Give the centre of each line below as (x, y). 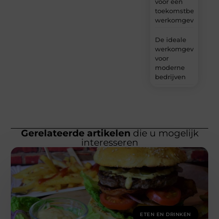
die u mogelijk (164, 133)
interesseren (109, 143)
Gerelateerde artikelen (76, 133)
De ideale (170, 40)
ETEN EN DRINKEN (165, 215)
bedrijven (170, 77)
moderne (170, 68)
